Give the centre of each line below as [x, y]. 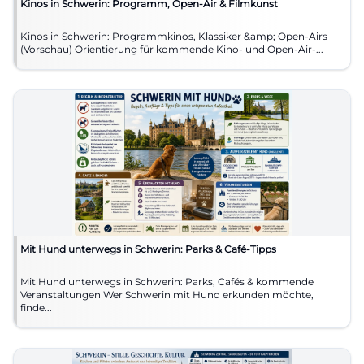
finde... [36, 307]
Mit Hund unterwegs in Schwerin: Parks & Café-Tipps [148, 249]
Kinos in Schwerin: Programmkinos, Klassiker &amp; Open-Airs [174, 36]
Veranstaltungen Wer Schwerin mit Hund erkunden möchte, [62, 294]
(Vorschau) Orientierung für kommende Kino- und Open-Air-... [199, 49]
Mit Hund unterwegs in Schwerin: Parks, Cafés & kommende [167, 281]
